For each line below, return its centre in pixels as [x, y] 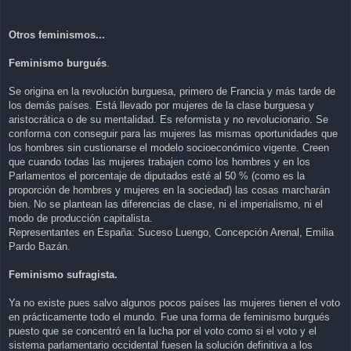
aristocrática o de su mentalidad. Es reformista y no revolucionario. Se [168, 120]
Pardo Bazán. [40, 247]
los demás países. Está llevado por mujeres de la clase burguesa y [161, 106]
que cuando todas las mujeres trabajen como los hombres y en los [159, 162]
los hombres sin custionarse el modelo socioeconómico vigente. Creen [169, 148]
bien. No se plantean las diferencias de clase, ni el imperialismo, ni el [166, 204]
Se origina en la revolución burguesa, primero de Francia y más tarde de [172, 92]
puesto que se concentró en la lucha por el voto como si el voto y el [163, 331]
